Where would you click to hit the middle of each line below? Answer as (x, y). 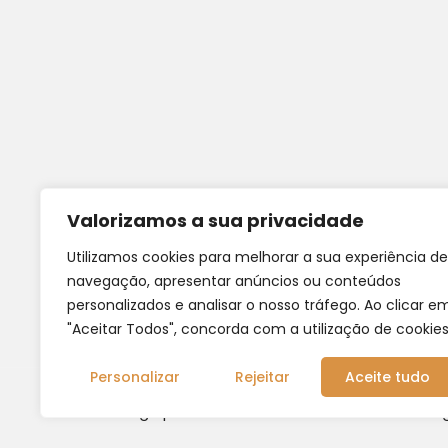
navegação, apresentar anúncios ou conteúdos (234, 281)
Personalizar (135, 377)
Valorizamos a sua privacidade (215, 220)
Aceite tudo (387, 377)
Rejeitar (262, 377)
